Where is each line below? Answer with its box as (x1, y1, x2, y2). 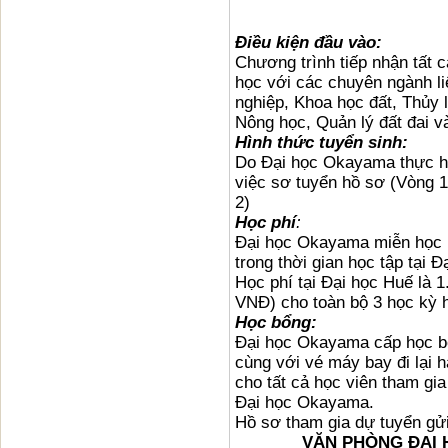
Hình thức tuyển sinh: (235, 133, 408, 152)
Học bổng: (235, 313, 317, 332)
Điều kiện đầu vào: (235, 33, 382, 52)
